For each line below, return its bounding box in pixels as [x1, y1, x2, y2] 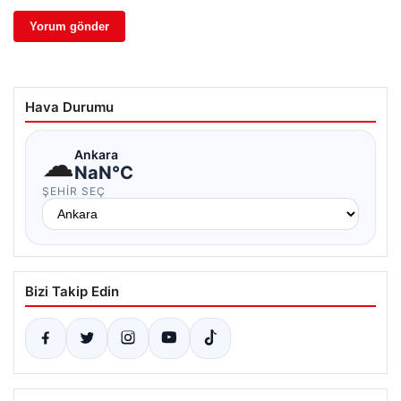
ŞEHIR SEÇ [42, 184, 106, 199]
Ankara [74, 146, 118, 162]
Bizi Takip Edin [25, 283, 119, 301]
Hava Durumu [25, 98, 114, 116]
